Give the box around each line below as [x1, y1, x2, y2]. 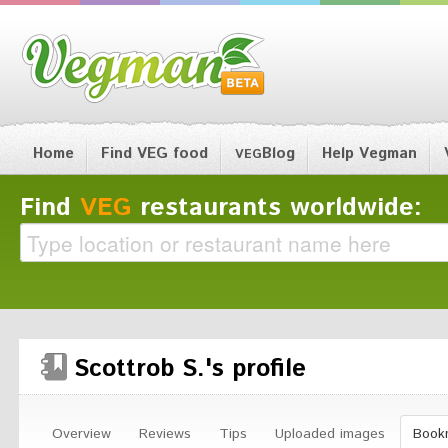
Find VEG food [101, 143, 208, 164]
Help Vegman [322, 143, 417, 164]
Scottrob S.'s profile [74, 352, 306, 386]
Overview [52, 424, 111, 444]
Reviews [139, 424, 191, 444]
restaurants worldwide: [131, 190, 422, 226]
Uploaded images [275, 424, 385, 444]
